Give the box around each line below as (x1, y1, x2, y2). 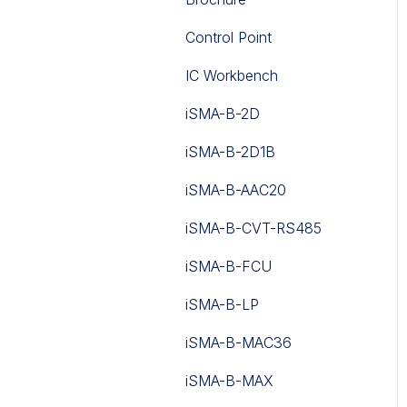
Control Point (185, 27, 272, 46)
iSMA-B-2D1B (185, 142, 275, 161)
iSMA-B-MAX (185, 371, 273, 390)
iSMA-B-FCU (185, 256, 272, 275)
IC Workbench (185, 65, 278, 84)
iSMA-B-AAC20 (185, 180, 286, 199)
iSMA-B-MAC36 (185, 333, 292, 352)
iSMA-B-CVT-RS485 (185, 218, 322, 237)
